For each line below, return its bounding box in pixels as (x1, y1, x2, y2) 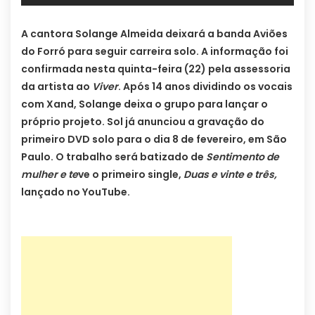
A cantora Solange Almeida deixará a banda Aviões (21, 27, 288, 41)
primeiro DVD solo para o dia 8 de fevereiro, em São (21, 132, 287, 147)
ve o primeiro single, (78, 167, 184, 182)
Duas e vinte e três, (184, 167, 277, 182)
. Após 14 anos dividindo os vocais (118, 79, 292, 94)
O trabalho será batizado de (53, 150, 206, 165)
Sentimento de (206, 150, 279, 165)
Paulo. (21, 150, 53, 165)
